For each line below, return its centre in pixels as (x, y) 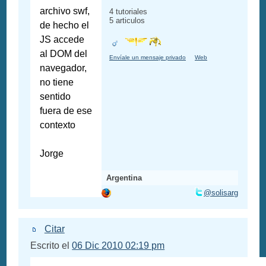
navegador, (64, 68)
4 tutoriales (128, 12)
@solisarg (221, 193)
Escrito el (51, 246)
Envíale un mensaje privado (148, 58)
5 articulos (127, 21)
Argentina (124, 178)
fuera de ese (66, 111)
